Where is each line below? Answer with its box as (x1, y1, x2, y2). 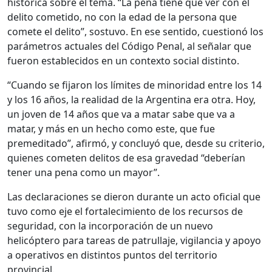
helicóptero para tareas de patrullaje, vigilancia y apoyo (7, 233, 261, 247)
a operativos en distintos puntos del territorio (7, 248, 217, 262)
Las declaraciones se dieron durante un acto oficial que (7, 189, 260, 203)
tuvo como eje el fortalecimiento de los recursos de (7, 204, 243, 218)
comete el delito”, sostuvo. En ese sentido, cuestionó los (7, 24, 263, 38)
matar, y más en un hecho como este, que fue (7, 121, 215, 135)
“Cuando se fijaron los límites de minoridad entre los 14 (7, 78, 262, 92)
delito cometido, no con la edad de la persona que (7, 10, 237, 24)
